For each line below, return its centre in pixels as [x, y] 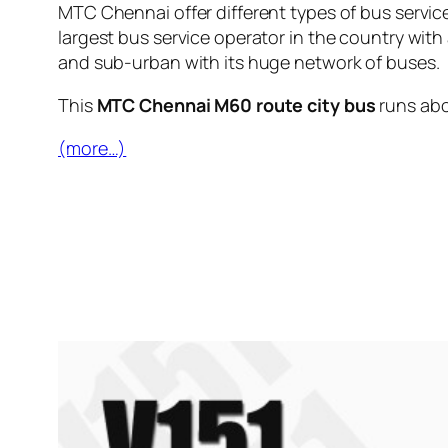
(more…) [92, 148]
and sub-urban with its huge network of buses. [249, 62]
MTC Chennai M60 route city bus [236, 105]
